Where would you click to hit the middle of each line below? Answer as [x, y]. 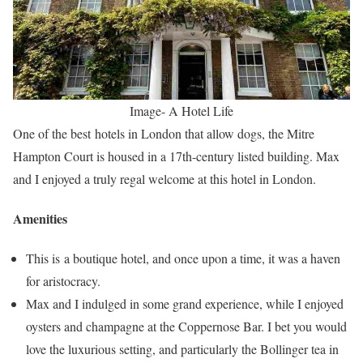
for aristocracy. [65, 281]
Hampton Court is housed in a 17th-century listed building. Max [176, 156]
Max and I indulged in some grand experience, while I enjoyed [185, 304]
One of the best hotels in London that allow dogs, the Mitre [164, 133]
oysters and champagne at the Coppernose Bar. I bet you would [186, 327]
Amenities [40, 218]
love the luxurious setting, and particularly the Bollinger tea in [182, 349]
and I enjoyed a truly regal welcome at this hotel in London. [164, 178]
